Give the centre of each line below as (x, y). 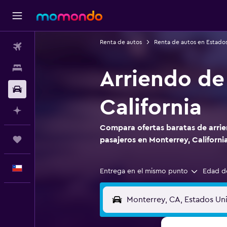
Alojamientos (55, 68)
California (150, 107)
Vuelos (45, 47)
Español (47, 168)
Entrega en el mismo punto (144, 171)
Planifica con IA (59, 110)
